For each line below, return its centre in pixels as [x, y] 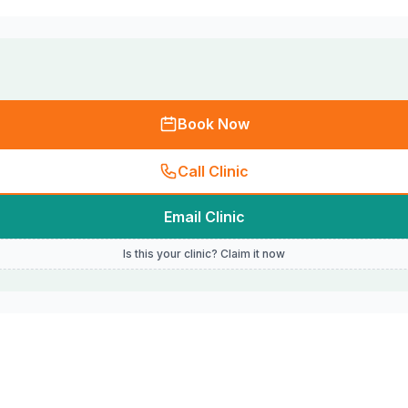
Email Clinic [204, 217]
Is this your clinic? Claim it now [204, 254]
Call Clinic [213, 171]
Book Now [213, 124]
